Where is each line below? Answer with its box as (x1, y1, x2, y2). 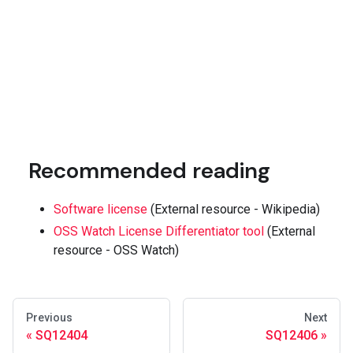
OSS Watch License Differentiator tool (54, 224, 264, 240)
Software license (54, 202, 147, 217)
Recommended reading (28, 156, 270, 186)
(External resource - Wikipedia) (147, 202, 320, 217)
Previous (26, 311, 72, 325)
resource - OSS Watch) (54, 243, 179, 258)
